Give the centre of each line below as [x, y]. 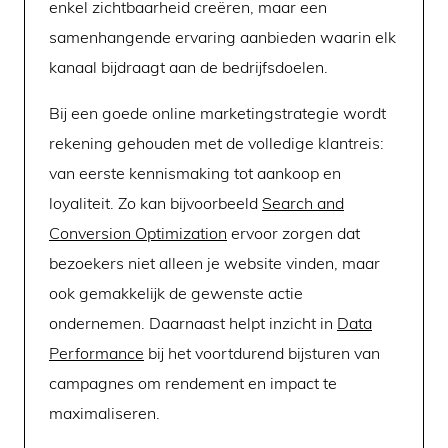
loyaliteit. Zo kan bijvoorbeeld [155, 203]
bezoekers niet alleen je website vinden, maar [214, 263]
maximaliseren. [104, 413]
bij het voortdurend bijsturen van [262, 353]
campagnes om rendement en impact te [193, 383]
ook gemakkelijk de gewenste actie [176, 293]
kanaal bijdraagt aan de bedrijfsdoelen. [188, 67]
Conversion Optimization [138, 233]
